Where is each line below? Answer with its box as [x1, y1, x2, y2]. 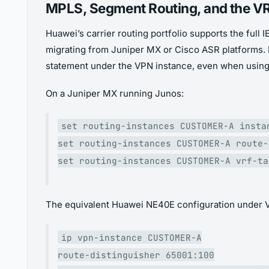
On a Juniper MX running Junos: [46, 88, 184, 100]
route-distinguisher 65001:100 [58, 249, 214, 261]
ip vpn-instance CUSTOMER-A [61, 231, 202, 243]
